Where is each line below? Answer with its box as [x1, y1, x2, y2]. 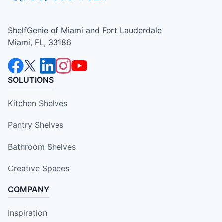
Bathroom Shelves [8, 142, 76, 152]
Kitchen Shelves [8, 98, 67, 109]
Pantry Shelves [8, 120, 63, 130]
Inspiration [8, 208, 47, 218]
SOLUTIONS [8, 75, 54, 85]
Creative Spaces [8, 164, 69, 174]
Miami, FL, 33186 [8, 37, 71, 48]
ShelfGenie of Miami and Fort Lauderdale [8, 25, 162, 36]
